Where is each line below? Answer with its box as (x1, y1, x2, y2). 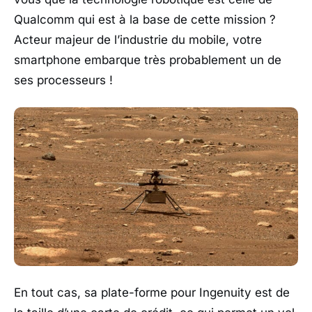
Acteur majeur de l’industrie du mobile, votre (14, 33, 262, 47)
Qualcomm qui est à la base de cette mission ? (14, 13, 276, 27)
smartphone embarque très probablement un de (14, 53, 281, 68)
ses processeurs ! (14, 73, 113, 88)
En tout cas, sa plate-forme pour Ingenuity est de (14, 286, 290, 300)
